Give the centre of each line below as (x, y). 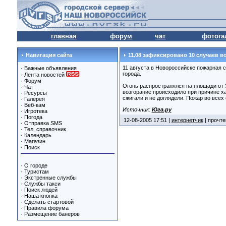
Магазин (35, 141)
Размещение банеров (52, 214)
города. (132, 74)
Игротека (36, 111)
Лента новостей (45, 75)
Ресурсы (35, 93)
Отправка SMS (43, 123)
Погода (33, 117)
